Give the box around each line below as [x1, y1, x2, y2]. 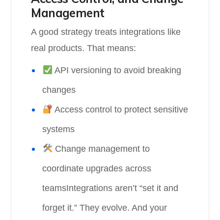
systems [42, 124, 75, 134]
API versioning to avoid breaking [52, 65, 181, 75]
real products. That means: [31, 43, 137, 53]
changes [42, 85, 76, 95]
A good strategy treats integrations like [31, 27, 181, 37]
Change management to [52, 144, 150, 154]
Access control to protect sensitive [52, 105, 188, 114]
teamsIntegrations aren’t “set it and [42, 183, 179, 193]
